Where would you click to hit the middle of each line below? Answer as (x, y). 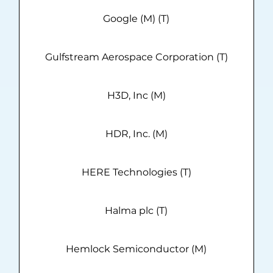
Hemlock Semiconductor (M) (136, 249)
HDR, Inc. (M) (136, 134)
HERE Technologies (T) (136, 172)
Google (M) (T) (136, 19)
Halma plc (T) (136, 211)
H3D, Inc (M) (136, 96)
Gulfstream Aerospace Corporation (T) (136, 57)
